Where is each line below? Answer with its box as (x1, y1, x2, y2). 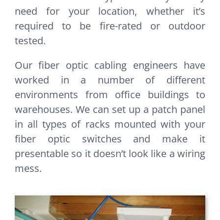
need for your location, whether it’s (15, 4, 205, 18)
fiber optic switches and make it (15, 132, 205, 145)
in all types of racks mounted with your (15, 117, 205, 131)
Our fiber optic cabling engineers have (15, 58, 205, 72)
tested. (15, 33, 46, 47)
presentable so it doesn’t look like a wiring (15, 146, 205, 160)
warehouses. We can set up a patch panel (15, 102, 205, 116)
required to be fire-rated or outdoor (15, 19, 205, 32)
